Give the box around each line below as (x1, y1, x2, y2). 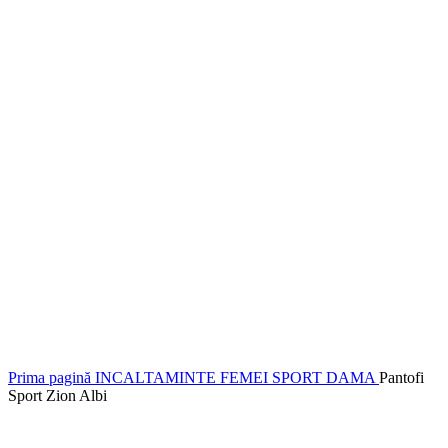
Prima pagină (8, 369, 95, 387)
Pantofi (379, 369, 424, 387)
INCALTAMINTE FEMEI (95, 369, 272, 387)
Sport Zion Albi (8, 387, 107, 405)
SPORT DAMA (272, 369, 379, 387)
